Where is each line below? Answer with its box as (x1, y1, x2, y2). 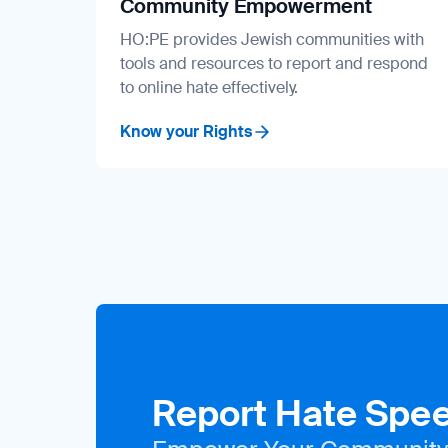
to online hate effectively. (120, 76, 298, 98)
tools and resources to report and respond (120, 52, 428, 74)
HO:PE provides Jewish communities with (120, 28, 424, 50)
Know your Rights (120, 120, 252, 142)
